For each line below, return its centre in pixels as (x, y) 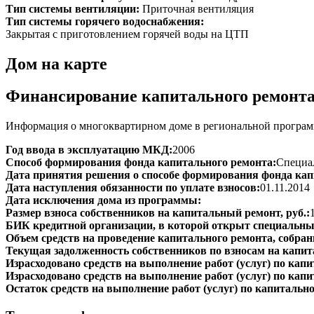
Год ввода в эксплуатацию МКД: (89, 150)
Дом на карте (56, 63)
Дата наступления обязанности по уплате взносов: (133, 188)
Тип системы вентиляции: (74, 8)
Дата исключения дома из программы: (103, 200)
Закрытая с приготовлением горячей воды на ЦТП (127, 34)
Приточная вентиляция (198, 8)
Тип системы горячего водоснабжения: (106, 21)
